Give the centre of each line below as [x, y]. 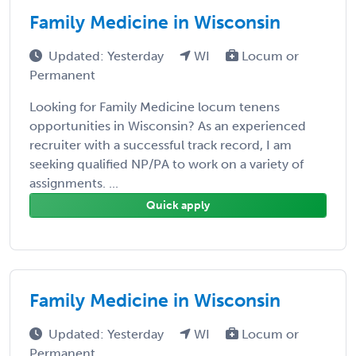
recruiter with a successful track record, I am [161, 145]
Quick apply [178, 205]
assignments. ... [74, 183]
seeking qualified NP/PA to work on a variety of [166, 164]
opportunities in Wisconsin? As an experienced [168, 126]
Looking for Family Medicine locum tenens [155, 106]
